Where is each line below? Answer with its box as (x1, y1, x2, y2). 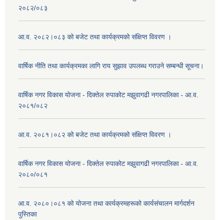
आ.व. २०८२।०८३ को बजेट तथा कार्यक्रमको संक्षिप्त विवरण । (18, 33, 171, 41)
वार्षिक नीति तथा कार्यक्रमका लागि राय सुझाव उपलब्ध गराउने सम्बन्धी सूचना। (18, 62, 204, 70)
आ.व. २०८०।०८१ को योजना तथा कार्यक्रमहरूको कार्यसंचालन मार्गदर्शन (18, 199, 194, 208)
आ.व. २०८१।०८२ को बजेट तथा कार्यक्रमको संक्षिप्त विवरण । (18, 131, 171, 139)
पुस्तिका (18, 210, 37, 219)
